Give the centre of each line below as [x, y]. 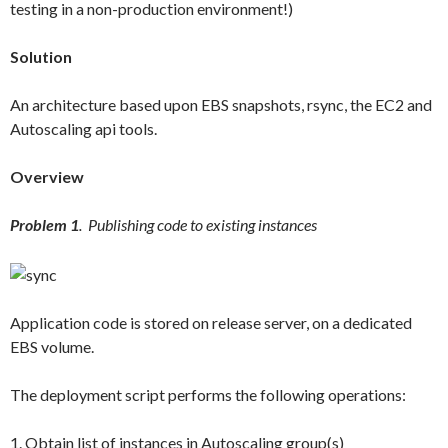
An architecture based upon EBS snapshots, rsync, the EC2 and [221, 104]
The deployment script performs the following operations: [208, 394]
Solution [41, 56]
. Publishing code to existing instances [198, 224]
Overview [47, 176]
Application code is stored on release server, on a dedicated [211, 322]
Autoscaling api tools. [83, 128]
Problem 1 [44, 224]
